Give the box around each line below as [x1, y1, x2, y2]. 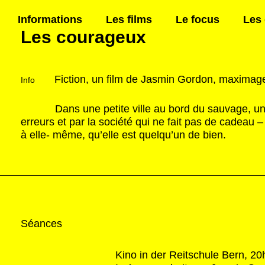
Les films [106, 14, 152, 25]
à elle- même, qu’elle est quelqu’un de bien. [21, 129, 226, 141]
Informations [18, 14, 82, 25]
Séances [21, 218, 62, 230]
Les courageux [21, 27, 146, 47]
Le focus [176, 14, 219, 25]
